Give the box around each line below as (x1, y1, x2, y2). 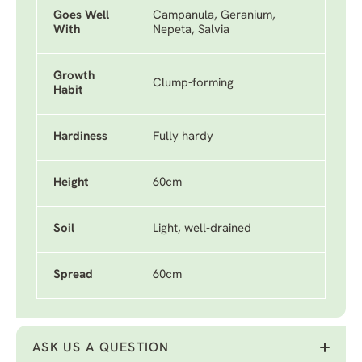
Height (53, 177, 89, 189)
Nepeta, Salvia (153, 24, 229, 36)
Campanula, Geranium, (153, 10, 276, 22)
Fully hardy (153, 131, 213, 143)
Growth (53, 70, 95, 82)
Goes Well (53, 10, 109, 22)
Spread (53, 269, 93, 281)
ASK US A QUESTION (32, 342, 170, 355)
